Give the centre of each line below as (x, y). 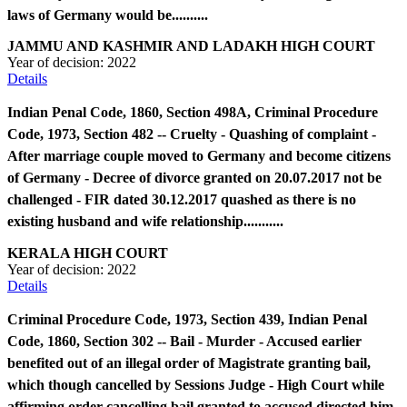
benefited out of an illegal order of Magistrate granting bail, (189, 362)
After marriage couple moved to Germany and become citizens (199, 156)
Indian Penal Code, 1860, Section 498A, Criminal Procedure (193, 113)
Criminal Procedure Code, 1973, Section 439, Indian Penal (187, 319)
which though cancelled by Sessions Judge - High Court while (196, 384)
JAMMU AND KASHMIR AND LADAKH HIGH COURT (191, 46)
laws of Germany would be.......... (108, 15)
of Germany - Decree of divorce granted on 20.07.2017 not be (194, 178)
